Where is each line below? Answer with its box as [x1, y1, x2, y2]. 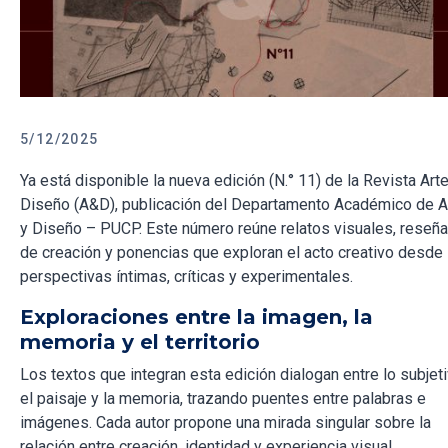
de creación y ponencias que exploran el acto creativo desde [20, 243, 443, 263]
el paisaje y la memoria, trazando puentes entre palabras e [20, 389, 426, 409]
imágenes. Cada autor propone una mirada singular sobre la [20, 413, 431, 433]
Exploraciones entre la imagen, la [20, 305, 373, 330]
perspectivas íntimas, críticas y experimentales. [20, 267, 353, 287]
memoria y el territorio [20, 330, 260, 355]
